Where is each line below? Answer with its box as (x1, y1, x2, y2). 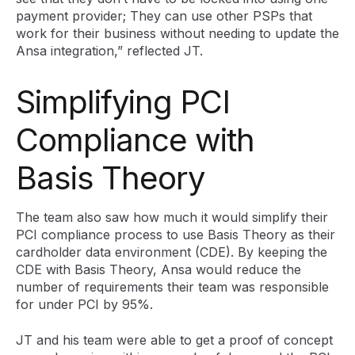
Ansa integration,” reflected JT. (16, 43, 207, 59)
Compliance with (16, 120, 254, 160)
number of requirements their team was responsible (16, 279, 329, 296)
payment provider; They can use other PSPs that (16, 8, 312, 25)
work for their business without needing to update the (16, 25, 339, 42)
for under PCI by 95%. (16, 296, 153, 313)
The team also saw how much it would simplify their (16, 209, 328, 226)
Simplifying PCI (16, 82, 230, 122)
